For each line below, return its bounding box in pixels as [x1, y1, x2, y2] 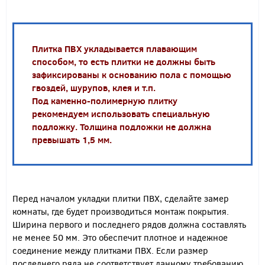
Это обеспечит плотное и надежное [80, 231, 228, 244]
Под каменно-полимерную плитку [32, 95, 177, 107]
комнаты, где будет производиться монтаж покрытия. [12, 205, 229, 218]
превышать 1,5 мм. [32, 134, 112, 146]
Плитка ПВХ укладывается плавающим [32, 43, 197, 55]
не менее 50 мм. [12, 231, 80, 244]
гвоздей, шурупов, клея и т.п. [32, 82, 158, 94]
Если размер [156, 244, 208, 257]
